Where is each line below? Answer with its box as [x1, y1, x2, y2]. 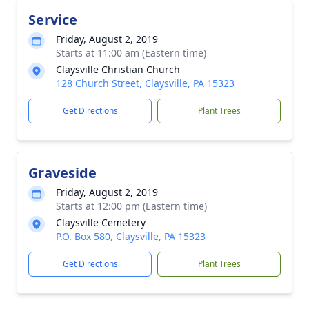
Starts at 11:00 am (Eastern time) [56, 46, 206, 59]
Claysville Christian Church [56, 63, 180, 76]
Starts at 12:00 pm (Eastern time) [56, 199, 207, 212]
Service [28, 10, 77, 29]
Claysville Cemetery [56, 216, 146, 229]
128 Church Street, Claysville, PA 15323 [56, 77, 235, 90]
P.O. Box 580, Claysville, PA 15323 [56, 230, 206, 243]
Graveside [28, 163, 97, 182]
